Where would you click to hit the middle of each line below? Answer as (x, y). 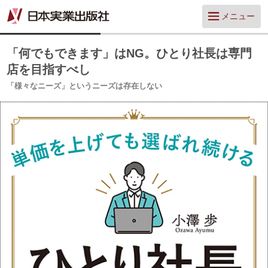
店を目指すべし (49, 69)
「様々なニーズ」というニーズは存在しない (85, 86)
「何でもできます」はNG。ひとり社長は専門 (130, 53)
